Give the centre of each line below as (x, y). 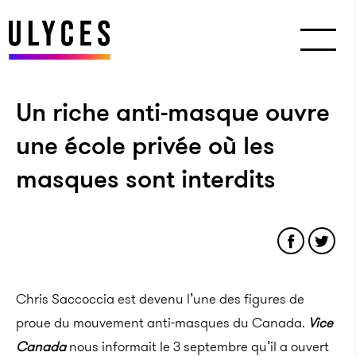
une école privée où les (145, 145)
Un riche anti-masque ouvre (173, 112)
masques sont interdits (146, 179)
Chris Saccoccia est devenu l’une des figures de (160, 299)
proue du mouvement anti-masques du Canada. (162, 323)
